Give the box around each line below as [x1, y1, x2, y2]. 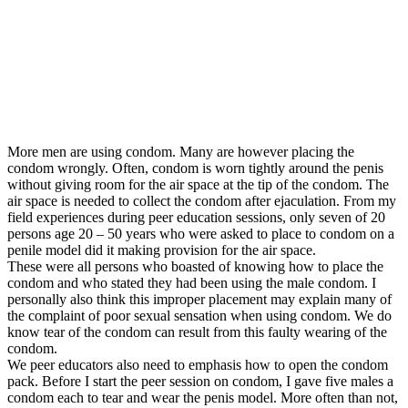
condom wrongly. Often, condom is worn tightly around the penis [7, 159, 383, 176]
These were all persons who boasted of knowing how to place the [7, 258, 383, 274]
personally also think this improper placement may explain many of [7, 291, 392, 307]
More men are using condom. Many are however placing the [7, 143, 354, 159]
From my [343, 192, 396, 209]
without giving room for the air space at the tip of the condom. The [7, 176, 389, 192]
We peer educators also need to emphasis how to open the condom [7, 356, 388, 372]
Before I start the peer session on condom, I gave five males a [42, 372, 393, 389]
